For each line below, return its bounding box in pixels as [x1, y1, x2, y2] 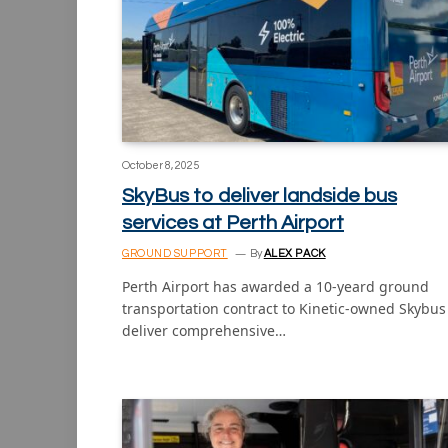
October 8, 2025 [122, 159, 199, 171]
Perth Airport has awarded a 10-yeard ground [122, 276, 429, 296]
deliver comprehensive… [122, 320, 286, 340]
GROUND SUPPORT [122, 247, 228, 259]
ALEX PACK [263, 247, 326, 259]
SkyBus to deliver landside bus [122, 185, 397, 206]
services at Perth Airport [122, 212, 344, 233]
